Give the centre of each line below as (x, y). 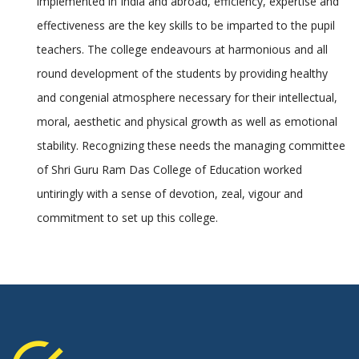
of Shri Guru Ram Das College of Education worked (169, 170)
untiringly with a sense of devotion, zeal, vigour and (170, 194)
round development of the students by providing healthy (182, 74)
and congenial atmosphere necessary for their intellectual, (187, 98)
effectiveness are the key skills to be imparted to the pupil (186, 26)
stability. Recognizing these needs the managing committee (191, 146)
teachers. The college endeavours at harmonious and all (182, 50)
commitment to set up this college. (127, 218)
